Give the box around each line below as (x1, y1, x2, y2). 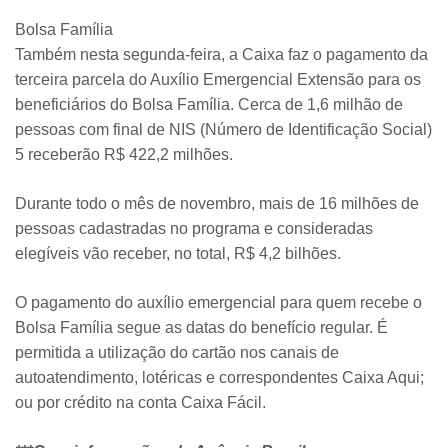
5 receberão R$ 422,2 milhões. (15, 145, 233, 163)
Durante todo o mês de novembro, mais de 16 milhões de (15, 194, 419, 212)
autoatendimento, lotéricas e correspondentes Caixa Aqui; (15, 368, 424, 386)
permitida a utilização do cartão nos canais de (15, 343, 339, 361)
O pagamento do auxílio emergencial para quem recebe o (15, 293, 422, 311)
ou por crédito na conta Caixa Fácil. (15, 393, 266, 411)
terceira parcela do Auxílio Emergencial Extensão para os (15, 70, 421, 88)
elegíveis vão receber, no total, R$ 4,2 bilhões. (15, 244, 341, 262)
